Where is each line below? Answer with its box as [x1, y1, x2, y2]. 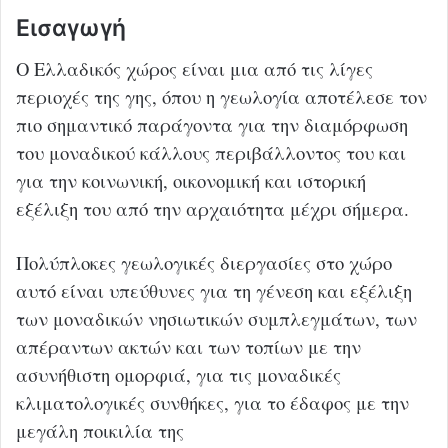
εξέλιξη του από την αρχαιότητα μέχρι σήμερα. [16, 195, 409, 221]
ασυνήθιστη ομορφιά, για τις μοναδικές [16, 361, 341, 387]
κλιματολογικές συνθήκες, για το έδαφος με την [16, 389, 409, 415]
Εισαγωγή [16, 14, 126, 43]
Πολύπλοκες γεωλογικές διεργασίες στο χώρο [16, 249, 392, 275]
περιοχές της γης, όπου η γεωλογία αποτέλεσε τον [16, 83, 427, 109]
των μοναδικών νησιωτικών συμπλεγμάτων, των [16, 305, 417, 331]
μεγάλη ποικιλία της [16, 417, 184, 443]
